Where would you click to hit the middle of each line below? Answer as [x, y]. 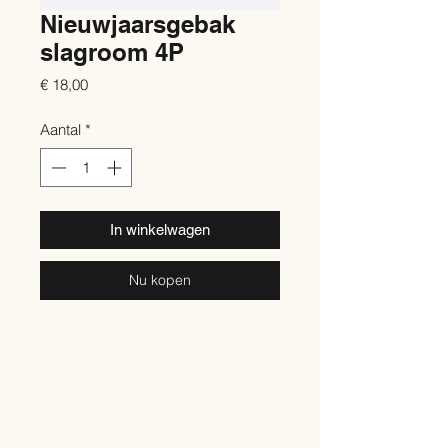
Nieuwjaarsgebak [137, 24]
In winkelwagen [160, 229]
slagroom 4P [112, 52]
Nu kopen [160, 279]
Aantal [60, 129]
